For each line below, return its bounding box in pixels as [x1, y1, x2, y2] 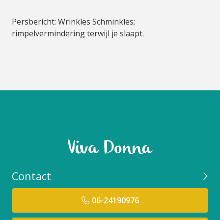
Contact [12, 169, 51, 183]
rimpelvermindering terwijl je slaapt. [12, 28, 144, 39]
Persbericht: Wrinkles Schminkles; [12, 16, 135, 27]
